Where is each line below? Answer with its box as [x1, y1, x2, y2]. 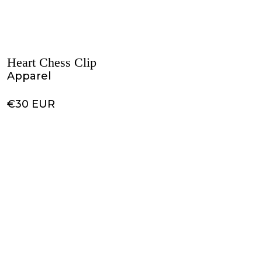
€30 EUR [7, 98, 55, 111]
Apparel [7, 70, 51, 82]
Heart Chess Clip [7, 55, 96, 70]
